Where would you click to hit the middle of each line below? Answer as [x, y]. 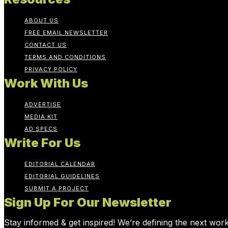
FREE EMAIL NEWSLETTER [66, 32]
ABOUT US [41, 20]
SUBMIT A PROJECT [56, 188]
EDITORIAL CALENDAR [60, 164]
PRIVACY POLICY [51, 69]
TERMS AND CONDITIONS [65, 57]
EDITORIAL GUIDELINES [62, 176]
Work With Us [46, 83]
